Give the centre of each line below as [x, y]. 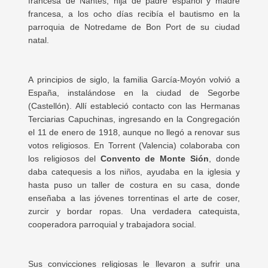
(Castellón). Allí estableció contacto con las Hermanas [134, 106]
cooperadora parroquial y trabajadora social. [112, 224]
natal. [39, 40]
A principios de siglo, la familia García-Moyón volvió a [134, 80]
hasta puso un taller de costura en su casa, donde [134, 185]
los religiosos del [62, 159]
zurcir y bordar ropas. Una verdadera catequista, [134, 211]
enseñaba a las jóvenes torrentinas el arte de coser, [134, 198]
